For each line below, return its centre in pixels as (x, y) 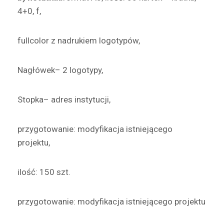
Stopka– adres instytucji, (64, 99)
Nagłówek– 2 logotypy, (60, 70)
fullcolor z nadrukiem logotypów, (79, 40)
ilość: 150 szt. (44, 172)
